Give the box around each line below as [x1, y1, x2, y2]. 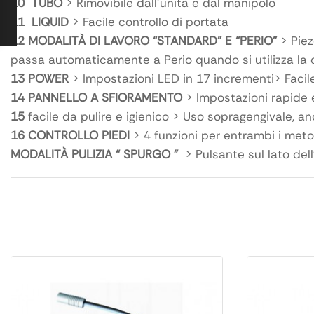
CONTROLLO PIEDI [25, 128, 130, 144]
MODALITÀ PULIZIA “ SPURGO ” [11, 146, 182, 163]
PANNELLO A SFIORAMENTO [25, 90, 182, 106]
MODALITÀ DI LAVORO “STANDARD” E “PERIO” [25, 33, 277, 49]
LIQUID [25, 14, 69, 30]
